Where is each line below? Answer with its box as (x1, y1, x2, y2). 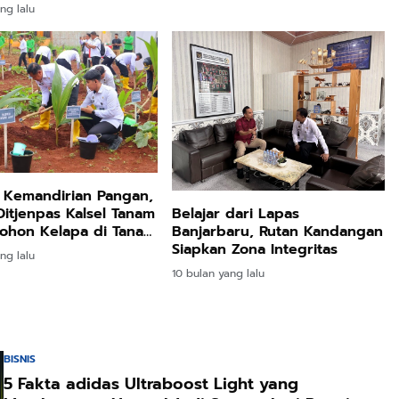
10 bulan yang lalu (172, 265, 265, 282)
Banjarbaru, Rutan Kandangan (172, 221, 384, 243)
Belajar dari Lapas (172, 203, 300, 225)
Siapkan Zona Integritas (172, 239, 338, 261)
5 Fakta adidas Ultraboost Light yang (4, 371, 298, 397)
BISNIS (4, 351, 36, 368)
